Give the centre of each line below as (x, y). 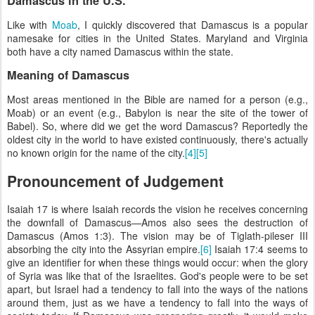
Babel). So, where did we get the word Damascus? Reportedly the (157, 126)
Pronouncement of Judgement (115, 180)
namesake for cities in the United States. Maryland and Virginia (157, 38)
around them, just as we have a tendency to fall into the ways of (157, 302)
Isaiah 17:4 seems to (260, 249)
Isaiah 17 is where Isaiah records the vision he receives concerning (157, 208)
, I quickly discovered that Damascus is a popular (193, 24)
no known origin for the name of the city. (96, 153)
